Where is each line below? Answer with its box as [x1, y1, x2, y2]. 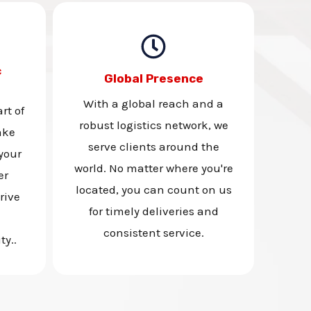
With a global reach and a [83, 96, 224, 110]
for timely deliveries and [88, 203, 219, 218]
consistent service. [103, 225, 204, 239]
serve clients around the [87, 139, 219, 153]
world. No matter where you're [74, 160, 233, 175]
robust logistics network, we [78, 117, 228, 132]
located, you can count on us [75, 182, 232, 196]
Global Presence [103, 71, 203, 85]
